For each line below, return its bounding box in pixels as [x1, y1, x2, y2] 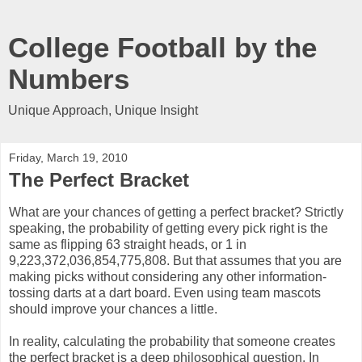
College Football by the [8, 32, 317, 63]
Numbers [8, 64, 129, 95]
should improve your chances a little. [9, 301, 217, 316]
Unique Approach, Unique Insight [8, 103, 198, 117]
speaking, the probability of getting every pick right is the [9, 221, 328, 235]
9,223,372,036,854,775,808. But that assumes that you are [9, 253, 342, 267]
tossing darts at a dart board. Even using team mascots [9, 285, 321, 300]
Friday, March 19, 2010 [9, 151, 128, 164]
